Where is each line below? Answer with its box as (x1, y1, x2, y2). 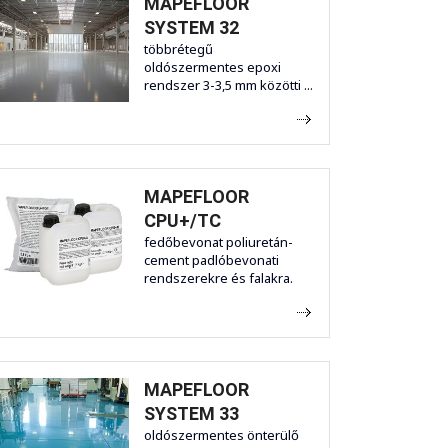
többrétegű (144, 40, 213, 59)
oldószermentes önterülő (144, 426, 299, 445)
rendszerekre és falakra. (144, 269, 293, 288)
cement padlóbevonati (144, 251, 279, 270)
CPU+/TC (144, 210, 221, 232)
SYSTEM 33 (144, 403, 239, 425)
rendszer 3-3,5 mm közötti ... (144, 76, 313, 95)
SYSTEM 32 (144, 17, 239, 39)
